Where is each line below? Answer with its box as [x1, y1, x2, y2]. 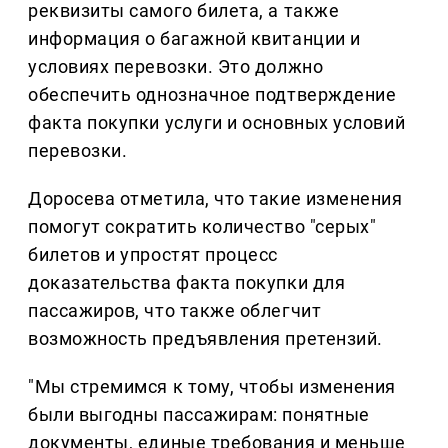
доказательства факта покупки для [28, 272, 346, 294]
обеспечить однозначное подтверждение [28, 84, 397, 106]
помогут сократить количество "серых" [28, 216, 377, 238]
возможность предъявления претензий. [28, 328, 383, 350]
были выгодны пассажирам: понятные [28, 404, 370, 426]
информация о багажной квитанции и [28, 28, 361, 50]
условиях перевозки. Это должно [28, 56, 324, 78]
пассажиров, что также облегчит [28, 300, 322, 322]
